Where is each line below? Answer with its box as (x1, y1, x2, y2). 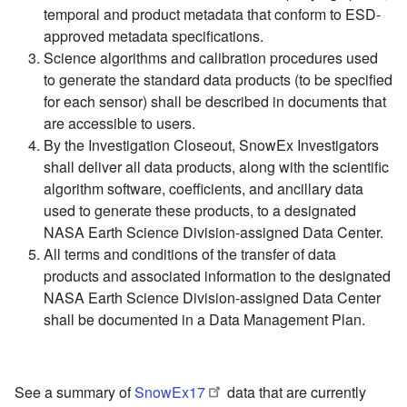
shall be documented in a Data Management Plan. (44, 308, 365, 330)
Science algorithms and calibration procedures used (44, 46, 378, 68)
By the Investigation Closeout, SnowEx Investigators (44, 134, 379, 155)
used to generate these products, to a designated (44, 199, 356, 221)
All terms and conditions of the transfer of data (44, 243, 336, 264)
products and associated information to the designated (44, 264, 391, 286)
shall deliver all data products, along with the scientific (44, 155, 389, 177)
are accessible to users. (44, 112, 195, 134)
